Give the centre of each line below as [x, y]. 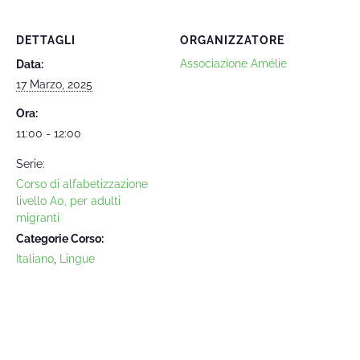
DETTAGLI [46, 40]
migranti [38, 218]
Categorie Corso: [60, 239]
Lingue [77, 259]
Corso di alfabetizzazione [82, 184]
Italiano [35, 259]
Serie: [31, 164]
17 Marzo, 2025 [54, 84]
